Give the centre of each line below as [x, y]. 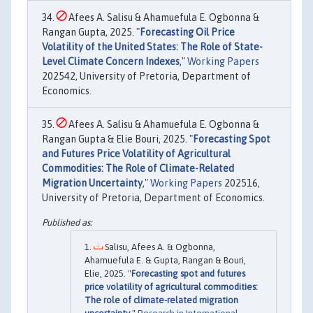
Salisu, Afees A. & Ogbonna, [159, 247]
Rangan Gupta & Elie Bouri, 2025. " [117, 139]
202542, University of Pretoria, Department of [146, 76]
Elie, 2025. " [108, 274]
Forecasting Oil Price [187, 32]
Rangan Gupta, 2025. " [91, 32]
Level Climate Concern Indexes [111, 61]
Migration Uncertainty [92, 183]
